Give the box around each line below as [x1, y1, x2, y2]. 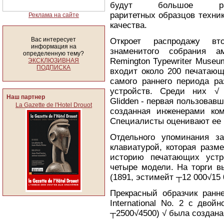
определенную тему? [23, 50, 84, 57]
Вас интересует [31, 36, 76, 43]
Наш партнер [6, 93, 45, 100]
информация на [31, 43, 76, 50]
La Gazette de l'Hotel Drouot [15, 101, 92, 108]
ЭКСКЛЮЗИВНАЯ [28, 57, 79, 64]
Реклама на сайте [28, 11, 79, 18]
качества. [110, 20, 147, 30]
